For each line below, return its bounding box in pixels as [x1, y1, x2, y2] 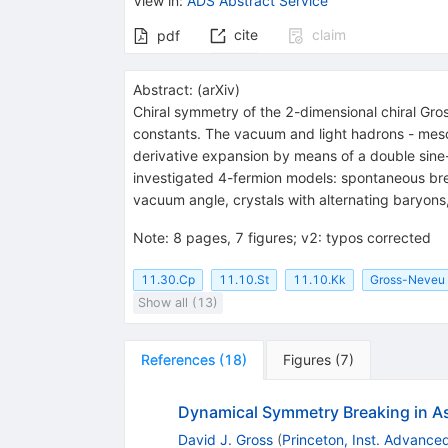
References [140, 350, 215, 368]
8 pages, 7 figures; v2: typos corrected [172, 228, 431, 246]
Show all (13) [137, 294, 218, 310]
